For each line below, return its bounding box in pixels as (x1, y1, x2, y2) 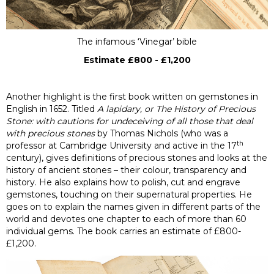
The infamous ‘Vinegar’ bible (77, 36, 197, 47)
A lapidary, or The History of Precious (97, 103, 256, 114)
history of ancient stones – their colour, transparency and (6, 165, 246, 176)
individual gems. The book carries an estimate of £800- (6, 226, 241, 237)
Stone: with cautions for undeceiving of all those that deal (6, 116, 253, 127)
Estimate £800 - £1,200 (83, 54, 191, 65)
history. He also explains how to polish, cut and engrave (6, 177, 240, 188)
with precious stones (6, 128, 97, 139)
